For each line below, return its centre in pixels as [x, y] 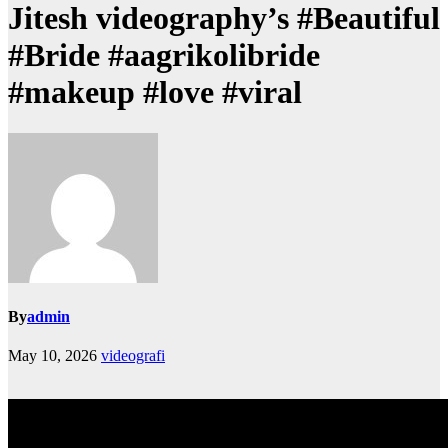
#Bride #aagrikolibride [164, 55]
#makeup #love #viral [155, 92]
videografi [133, 356]
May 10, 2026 [52, 356]
